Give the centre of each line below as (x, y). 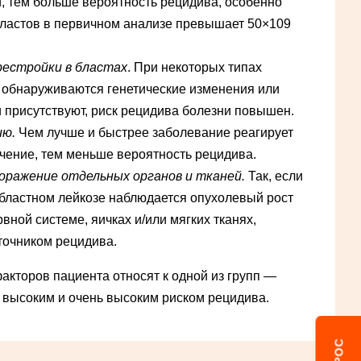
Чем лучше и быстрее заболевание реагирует (154, 133)
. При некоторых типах (195, 68)
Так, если (274, 176)
